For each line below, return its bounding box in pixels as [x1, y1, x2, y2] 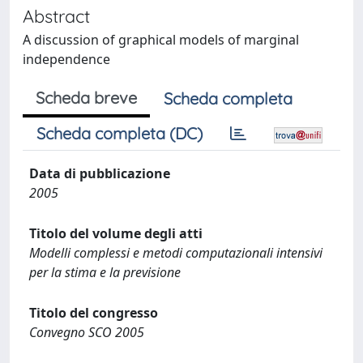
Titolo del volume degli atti [29, 224, 203, 242]
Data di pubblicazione [29, 164, 170, 182]
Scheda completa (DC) [36, 123, 203, 143]
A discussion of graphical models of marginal [23, 31, 299, 49]
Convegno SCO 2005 [29, 323, 144, 341]
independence [23, 50, 110, 68]
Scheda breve [36, 88, 137, 108]
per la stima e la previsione [29, 263, 181, 281]
